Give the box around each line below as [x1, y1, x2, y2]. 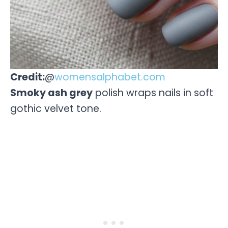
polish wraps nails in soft [93, 86, 213, 100]
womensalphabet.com [54, 70, 165, 84]
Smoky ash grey [10, 86, 93, 100]
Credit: [10, 70, 45, 84]
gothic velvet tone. [10, 102, 101, 116]
